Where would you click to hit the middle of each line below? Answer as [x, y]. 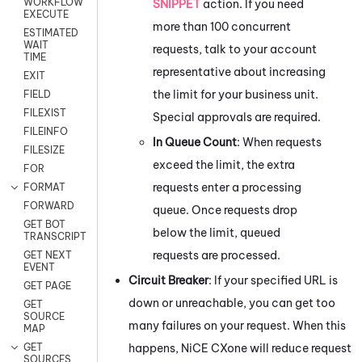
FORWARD [49, 206]
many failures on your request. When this [237, 325]
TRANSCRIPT [55, 237]
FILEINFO [46, 132]
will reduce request [299, 348]
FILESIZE [44, 150]
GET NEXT [48, 255]
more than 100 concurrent [222, 26]
